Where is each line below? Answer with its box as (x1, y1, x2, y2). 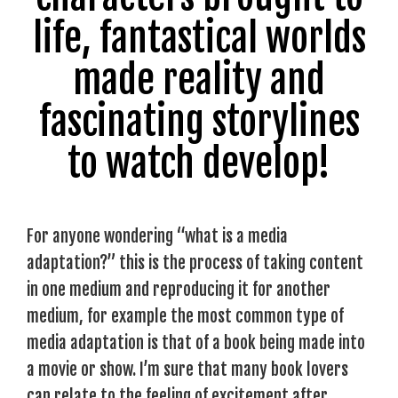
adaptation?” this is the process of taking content (27, 251, 363, 274)
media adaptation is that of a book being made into (27, 331, 365, 354)
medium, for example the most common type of (27, 305, 344, 327)
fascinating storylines (38, 97, 360, 146)
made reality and (73, 55, 325, 104)
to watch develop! (68, 139, 330, 187)
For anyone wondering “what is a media (27, 225, 288, 247)
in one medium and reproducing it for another (27, 278, 330, 300)
